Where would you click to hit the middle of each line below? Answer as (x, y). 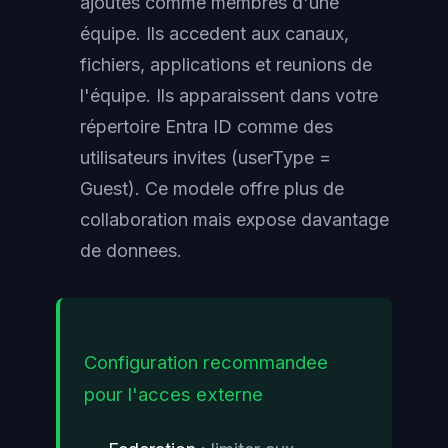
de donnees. (131, 251)
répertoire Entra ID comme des (206, 127)
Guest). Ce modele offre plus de (212, 189)
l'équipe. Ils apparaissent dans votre (229, 96)
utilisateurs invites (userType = (205, 158)
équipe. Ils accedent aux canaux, (214, 34)
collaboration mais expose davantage (234, 220)
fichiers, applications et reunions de (226, 65)
